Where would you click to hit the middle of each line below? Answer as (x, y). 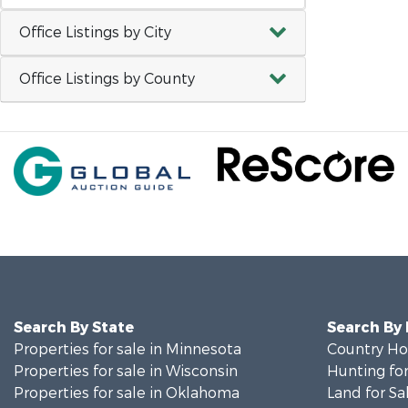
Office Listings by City (95, 32)
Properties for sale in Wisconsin (126, 371)
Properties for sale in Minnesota (127, 349)
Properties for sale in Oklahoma (127, 393)
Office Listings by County (107, 79)
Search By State (74, 327)
